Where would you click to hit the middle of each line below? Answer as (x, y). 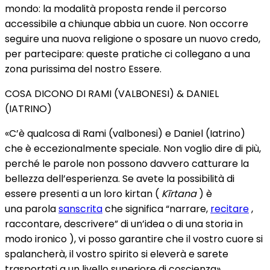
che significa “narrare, (156, 209)
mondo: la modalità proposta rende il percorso (116, 9)
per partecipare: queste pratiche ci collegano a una (127, 54)
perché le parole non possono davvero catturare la (127, 164)
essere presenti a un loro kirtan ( (83, 194)
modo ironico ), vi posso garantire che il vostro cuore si (134, 239)
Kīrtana (179, 194)
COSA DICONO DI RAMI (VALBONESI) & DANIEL (112, 94)
